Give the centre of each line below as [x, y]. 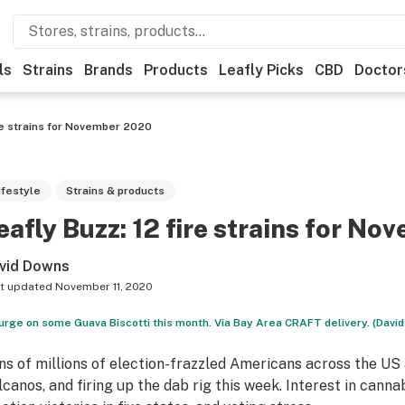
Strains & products [115, 191]
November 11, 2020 [104, 287]
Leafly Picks [261, 70]
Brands [108, 70]
